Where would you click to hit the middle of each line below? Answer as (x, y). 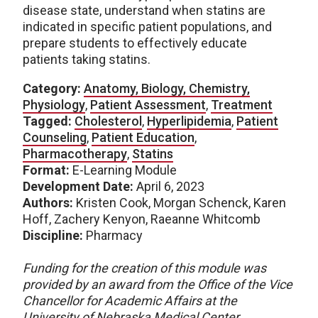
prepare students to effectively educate (135, 43)
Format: (46, 170)
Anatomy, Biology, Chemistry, (167, 88)
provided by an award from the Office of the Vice (158, 284)
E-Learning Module (123, 170)
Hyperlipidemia (189, 121)
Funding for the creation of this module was (144, 268)
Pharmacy (113, 235)
